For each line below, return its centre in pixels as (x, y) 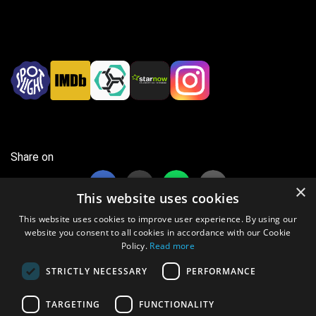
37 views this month (57, 259)
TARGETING (73, 304)
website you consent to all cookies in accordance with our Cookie (158, 232)
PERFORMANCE (221, 271)
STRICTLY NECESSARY (97, 271)
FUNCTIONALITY (177, 304)
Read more (172, 246)
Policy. (135, 246)
